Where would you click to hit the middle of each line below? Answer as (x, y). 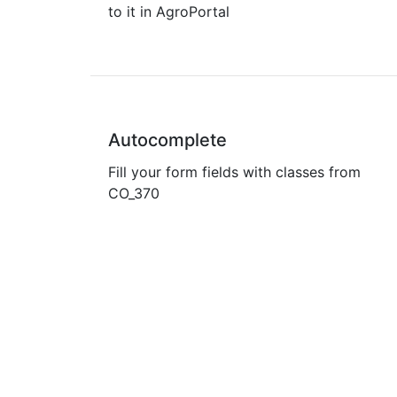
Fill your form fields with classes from (234, 172)
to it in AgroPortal (169, 12)
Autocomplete (167, 140)
